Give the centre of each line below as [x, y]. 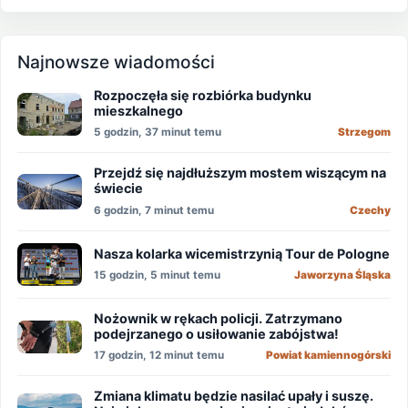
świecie [119, 189]
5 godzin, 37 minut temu [158, 133]
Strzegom [364, 133]
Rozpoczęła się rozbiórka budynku [203, 96]
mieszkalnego [139, 111]
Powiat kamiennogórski [328, 356]
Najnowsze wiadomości [117, 62]
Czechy [370, 210]
